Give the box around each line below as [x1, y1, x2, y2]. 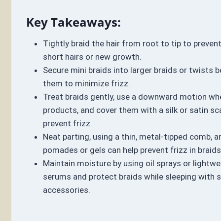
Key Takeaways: [26, 14, 121, 31]
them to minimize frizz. [42, 78, 130, 89]
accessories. [42, 185, 90, 195]
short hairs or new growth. [42, 52, 142, 62]
